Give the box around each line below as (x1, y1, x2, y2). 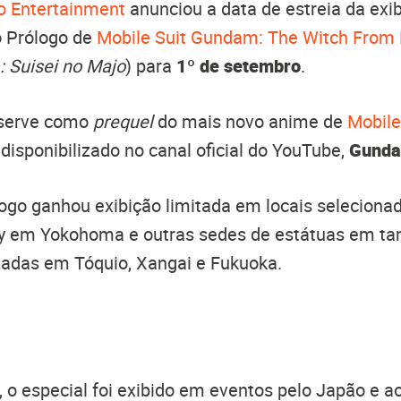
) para (125, 54, 176, 78)
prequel (93, 109, 158, 133)
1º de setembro (176, 54, 301, 78)
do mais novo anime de (158, 109, 347, 133)
